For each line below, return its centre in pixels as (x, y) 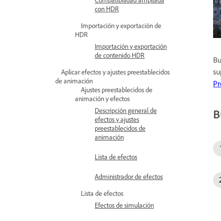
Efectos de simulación (124, 205)
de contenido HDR (120, 55)
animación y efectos (102, 98)
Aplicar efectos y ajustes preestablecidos (115, 72)
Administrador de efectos (129, 176)
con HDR (107, 9)
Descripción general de (126, 110)
